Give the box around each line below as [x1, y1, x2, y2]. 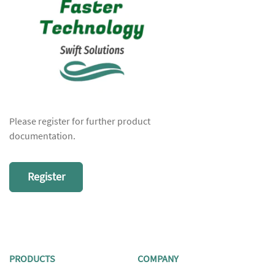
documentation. [9, 130, 76, 143]
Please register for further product [9, 115, 150, 128]
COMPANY [137, 253, 179, 266]
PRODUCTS [9, 253, 55, 266]
